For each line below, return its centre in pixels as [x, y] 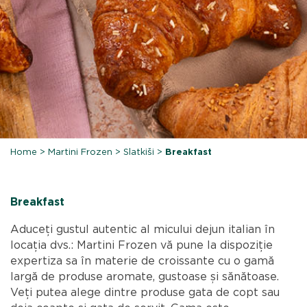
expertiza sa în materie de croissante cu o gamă [143, 261]
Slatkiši [139, 152]
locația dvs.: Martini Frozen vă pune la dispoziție [142, 245]
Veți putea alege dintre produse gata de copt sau [145, 292]
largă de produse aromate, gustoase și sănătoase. [145, 277]
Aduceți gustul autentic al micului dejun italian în [143, 229]
